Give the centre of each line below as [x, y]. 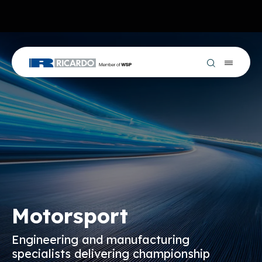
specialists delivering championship [111, 254]
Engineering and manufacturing [101, 239]
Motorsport [70, 216]
